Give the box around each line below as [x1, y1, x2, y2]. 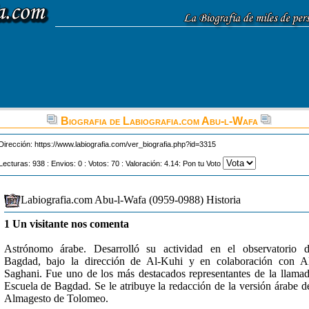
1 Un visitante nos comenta [3, 218, 129, 230]
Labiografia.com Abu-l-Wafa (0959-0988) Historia [20, 194, 241, 206]
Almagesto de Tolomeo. [3, 292, 108, 304]
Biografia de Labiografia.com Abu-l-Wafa [57, 115, 261, 127]
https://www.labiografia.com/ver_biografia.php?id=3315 [34, 140, 216, 148]
